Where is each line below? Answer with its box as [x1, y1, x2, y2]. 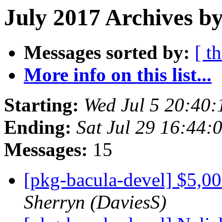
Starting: [4, 94, 79, 116]
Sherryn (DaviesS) [24, 191, 166, 213]
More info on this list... [24, 64, 212, 86]
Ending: [4, 116, 71, 138]
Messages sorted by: [24, 42, 190, 63]
